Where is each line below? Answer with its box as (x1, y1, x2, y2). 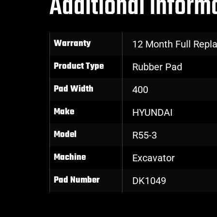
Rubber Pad (132, 61, 182, 73)
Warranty (54, 37, 91, 51)
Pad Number (54, 173, 100, 188)
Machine (54, 151, 86, 165)
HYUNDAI (132, 107, 172, 119)
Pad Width (54, 82, 93, 97)
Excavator (132, 152, 175, 164)
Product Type (54, 60, 104, 74)
